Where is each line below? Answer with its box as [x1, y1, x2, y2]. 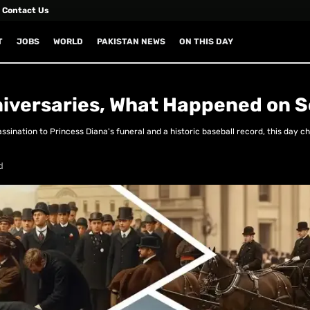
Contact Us [2, 6, 49, 15]
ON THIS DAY [179, 37, 233, 46]
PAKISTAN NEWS [96, 37, 165, 46]
